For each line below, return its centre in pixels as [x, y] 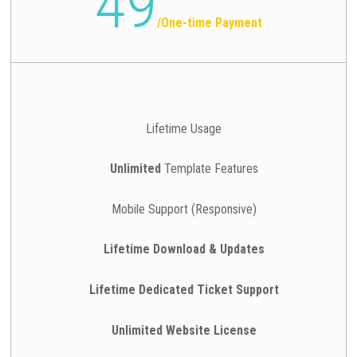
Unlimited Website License [184, 330]
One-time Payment [211, 22]
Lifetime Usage [184, 128]
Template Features [209, 169]
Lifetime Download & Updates [184, 249]
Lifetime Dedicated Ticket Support [184, 289]
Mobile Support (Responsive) [184, 209]
